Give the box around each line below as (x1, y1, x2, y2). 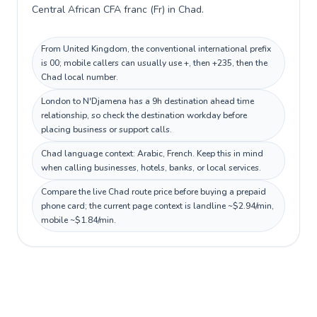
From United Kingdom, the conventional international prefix (41, 43, 271, 54)
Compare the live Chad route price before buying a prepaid (41, 186, 266, 197)
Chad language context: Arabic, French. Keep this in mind (41, 148, 263, 159)
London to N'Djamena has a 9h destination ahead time (41, 96, 254, 107)
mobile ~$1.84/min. (41, 214, 116, 226)
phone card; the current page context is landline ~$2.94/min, (41, 200, 274, 212)
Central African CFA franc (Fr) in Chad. (32, 3, 204, 16)
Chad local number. (41, 71, 118, 83)
